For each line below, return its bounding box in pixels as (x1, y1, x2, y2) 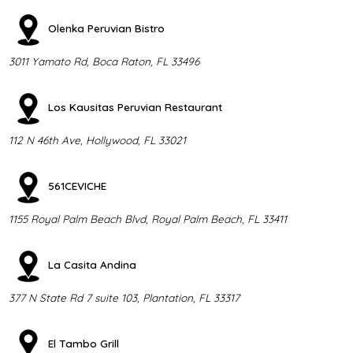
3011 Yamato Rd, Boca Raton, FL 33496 (8, 54, 199, 68)
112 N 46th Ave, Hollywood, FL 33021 (8, 132, 186, 147)
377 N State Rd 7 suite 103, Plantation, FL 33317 (8, 290, 240, 304)
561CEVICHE (47, 179, 106, 193)
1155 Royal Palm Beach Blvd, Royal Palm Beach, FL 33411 (8, 211, 287, 225)
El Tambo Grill (47, 336, 119, 351)
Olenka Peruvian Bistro (47, 21, 165, 35)
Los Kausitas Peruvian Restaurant (47, 100, 222, 114)
